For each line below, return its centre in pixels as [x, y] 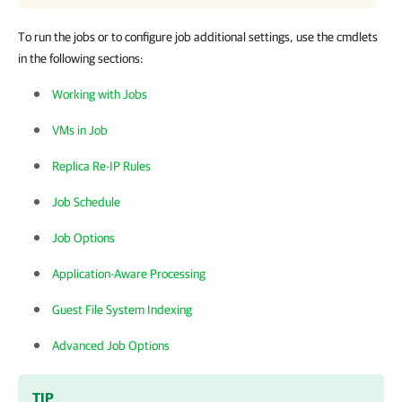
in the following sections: [81, 58]
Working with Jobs [100, 94]
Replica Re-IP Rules [101, 166]
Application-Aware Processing [129, 274]
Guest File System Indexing [122, 310]
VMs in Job [80, 130]
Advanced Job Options [111, 345]
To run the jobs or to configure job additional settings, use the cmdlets [198, 37]
